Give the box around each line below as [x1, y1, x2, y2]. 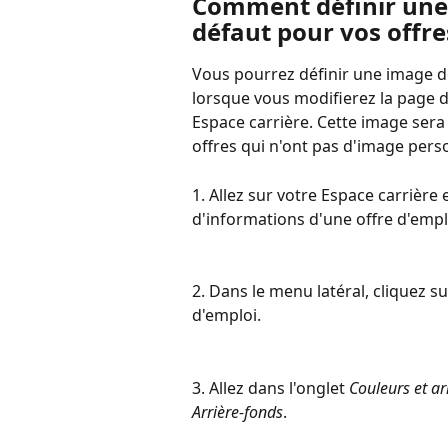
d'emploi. [192, 304, 261, 327]
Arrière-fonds [192, 400, 283, 423]
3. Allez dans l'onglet [192, 376, 349, 399]
